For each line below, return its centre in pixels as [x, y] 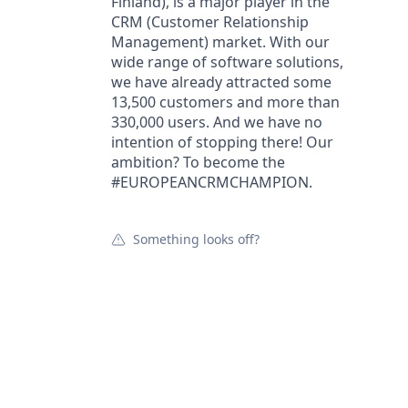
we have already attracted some [221, 82]
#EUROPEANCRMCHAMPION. [212, 182]
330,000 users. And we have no [217, 122]
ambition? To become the [198, 162]
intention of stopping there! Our [222, 142]
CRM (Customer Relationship [210, 22]
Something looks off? [196, 239]
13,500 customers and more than [225, 102]
